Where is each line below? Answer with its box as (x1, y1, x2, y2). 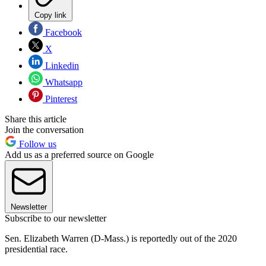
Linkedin (43, 61, 79, 71)
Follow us (17, 139, 56, 150)
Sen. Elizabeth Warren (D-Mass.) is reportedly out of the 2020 (5, 233, 237, 244)
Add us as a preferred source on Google (5, 150, 154, 160)
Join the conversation (5, 125, 84, 135)
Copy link (34, 11, 66, 20)
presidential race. (5, 244, 68, 255)
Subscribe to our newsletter (5, 213, 106, 224)
